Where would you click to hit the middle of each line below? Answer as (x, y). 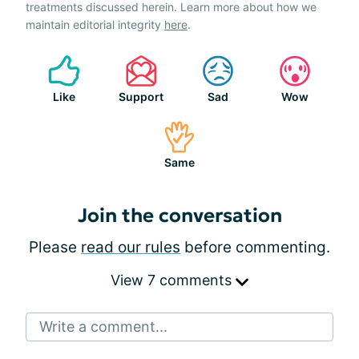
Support (141, 96)
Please (55, 247)
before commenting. (255, 247)
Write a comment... (103, 326)
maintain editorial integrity (95, 24)
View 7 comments (173, 280)
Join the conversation (179, 215)
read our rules (131, 247)
